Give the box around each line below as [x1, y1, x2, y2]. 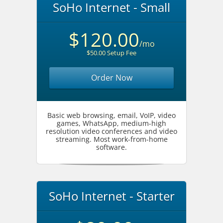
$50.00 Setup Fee [87, 48, 136, 57]
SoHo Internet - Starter [48, 188, 175, 204]
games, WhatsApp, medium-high [57, 118, 166, 128]
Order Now [91, 72, 132, 83]
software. [96, 142, 127, 152]
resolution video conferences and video [46, 126, 177, 136]
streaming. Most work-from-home [55, 134, 168, 144]
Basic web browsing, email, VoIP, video [47, 111, 176, 120]
